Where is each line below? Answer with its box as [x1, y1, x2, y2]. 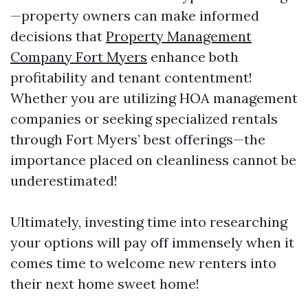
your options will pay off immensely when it [10, 234, 294, 251]
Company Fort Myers [10, 48, 147, 65]
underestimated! [10, 172, 118, 189]
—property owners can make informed [10, 7, 259, 24]
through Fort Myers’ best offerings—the [10, 131, 265, 148]
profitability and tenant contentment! [10, 69, 252, 86]
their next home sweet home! [10, 275, 199, 292]
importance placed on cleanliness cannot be [10, 151, 296, 168]
